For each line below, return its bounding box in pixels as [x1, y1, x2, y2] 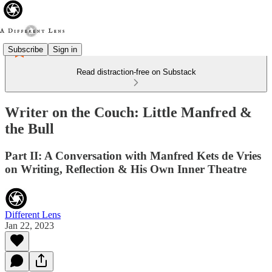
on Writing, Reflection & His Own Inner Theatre [5, 162, 246, 175]
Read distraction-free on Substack [76, 67, 196, 76]
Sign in [53, 44, 77, 54]
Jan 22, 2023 [5, 220, 54, 231]
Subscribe [8, 44, 43, 54]
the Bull [5, 120, 54, 137]
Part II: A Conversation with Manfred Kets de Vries [5, 149, 261, 162]
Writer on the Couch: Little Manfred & [5, 104, 252, 120]
